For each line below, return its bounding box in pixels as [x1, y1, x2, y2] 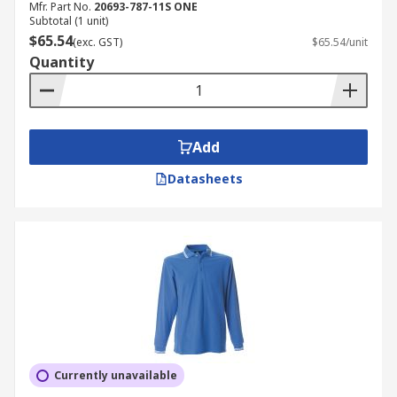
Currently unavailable [54, 368, 177, 383]
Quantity [29, 52, 94, 72]
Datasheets [167, 170, 243, 187]
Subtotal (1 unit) [29, 13, 108, 28]
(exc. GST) [73, 35, 122, 50]
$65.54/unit [312, 35, 368, 50]
